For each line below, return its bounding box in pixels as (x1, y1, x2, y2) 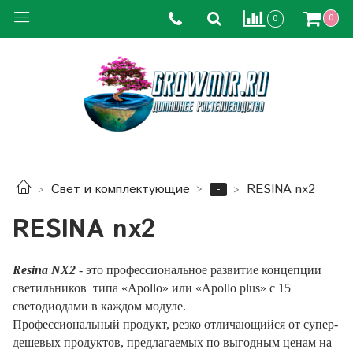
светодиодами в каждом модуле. (13, 299, 189, 313)
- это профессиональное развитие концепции (76, 262, 321, 277)
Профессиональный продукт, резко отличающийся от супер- (13, 317, 338, 331)
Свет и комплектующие (51, 180, 190, 199)
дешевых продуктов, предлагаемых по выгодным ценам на (13, 335, 332, 349)
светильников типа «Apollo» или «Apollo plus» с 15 (13, 281, 291, 295)
